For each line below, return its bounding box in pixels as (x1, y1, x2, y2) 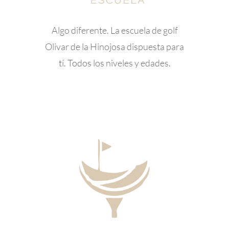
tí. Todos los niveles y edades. (58, 57, 171, 68)
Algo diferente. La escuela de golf (51, 24, 178, 36)
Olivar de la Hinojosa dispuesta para (45, 40, 184, 52)
